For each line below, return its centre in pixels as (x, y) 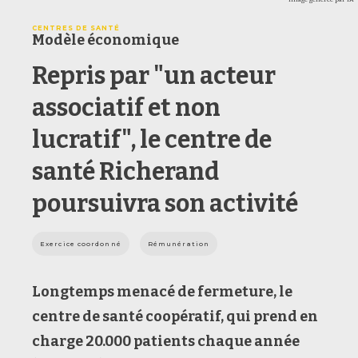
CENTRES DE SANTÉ (76, 28)
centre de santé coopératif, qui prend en (175, 316)
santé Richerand (125, 171)
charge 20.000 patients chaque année (166, 341)
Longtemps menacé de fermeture (153, 291)
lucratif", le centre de (152, 139)
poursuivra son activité (165, 203)
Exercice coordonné (81, 243)
